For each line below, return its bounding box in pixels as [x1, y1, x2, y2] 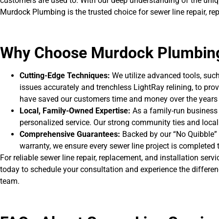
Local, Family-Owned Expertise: [20, 106, 131, 116]
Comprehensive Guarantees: [20, 130, 120, 139]
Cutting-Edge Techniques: [20, 71, 112, 81]
